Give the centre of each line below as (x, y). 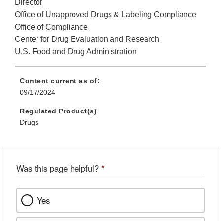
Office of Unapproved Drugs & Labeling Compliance (106, 15)
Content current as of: (60, 81)
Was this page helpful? (59, 168)
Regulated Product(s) (58, 111)
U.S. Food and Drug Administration (76, 52)
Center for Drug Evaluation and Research (87, 39)
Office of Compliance (51, 27)
